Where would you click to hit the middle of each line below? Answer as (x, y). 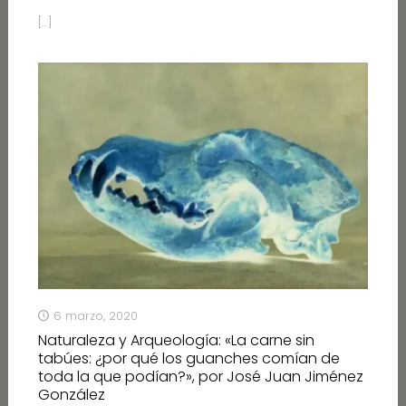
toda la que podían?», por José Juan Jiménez (200, 377)
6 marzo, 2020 (95, 316)
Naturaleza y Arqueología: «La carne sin (176, 341)
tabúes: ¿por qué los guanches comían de (188, 359)
